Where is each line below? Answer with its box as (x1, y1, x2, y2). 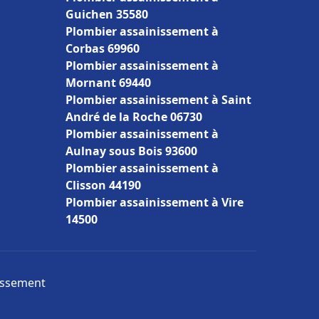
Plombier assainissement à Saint (66, 92, 251, 108)
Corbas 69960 (66, 41, 140, 56)
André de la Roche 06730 (66, 109, 202, 125)
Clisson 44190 (66, 177, 141, 193)
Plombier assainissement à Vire (66, 194, 244, 210)
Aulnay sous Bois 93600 (66, 143, 197, 159)
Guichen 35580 (66, 6, 148, 22)
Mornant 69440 (66, 75, 151, 90)
